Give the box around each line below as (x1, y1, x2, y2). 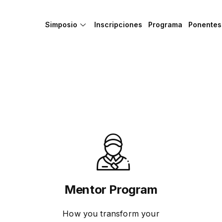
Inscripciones (94, 20, 142, 29)
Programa (148, 20, 182, 29)
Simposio (45, 20, 77, 29)
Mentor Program (64, 182, 158, 197)
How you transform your (62, 209, 160, 219)
